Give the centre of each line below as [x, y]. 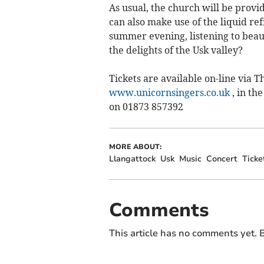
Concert [222, 159]
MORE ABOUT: [135, 147]
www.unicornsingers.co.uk [169, 93]
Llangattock [132, 159]
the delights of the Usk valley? [176, 50]
